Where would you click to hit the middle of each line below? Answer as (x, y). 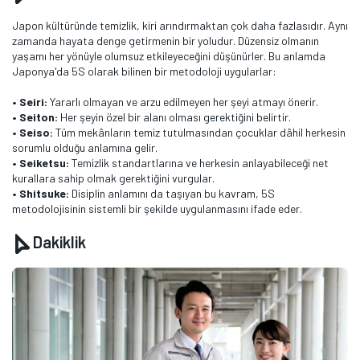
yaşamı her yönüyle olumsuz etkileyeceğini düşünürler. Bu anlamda (169, 55)
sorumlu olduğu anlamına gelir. (85, 147)
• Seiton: (35, 117)
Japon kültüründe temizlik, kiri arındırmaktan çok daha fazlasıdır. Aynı (180, 25)
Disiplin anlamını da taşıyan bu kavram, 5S (173, 193)
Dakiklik (58, 241)
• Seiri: (30, 101)
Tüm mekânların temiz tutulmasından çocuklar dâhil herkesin (199, 132)
